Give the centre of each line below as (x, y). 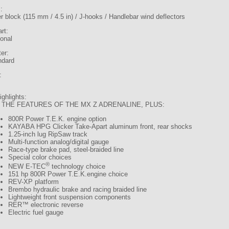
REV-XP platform (34, 182)
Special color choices (40, 157)
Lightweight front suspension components (70, 197)
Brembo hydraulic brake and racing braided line (78, 190)
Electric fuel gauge (36, 213)
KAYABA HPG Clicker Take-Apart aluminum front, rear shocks (100, 127)
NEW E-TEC (27, 167)
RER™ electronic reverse (46, 205)
